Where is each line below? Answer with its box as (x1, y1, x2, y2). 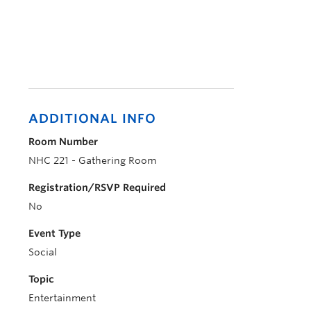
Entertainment (28, 292, 96, 303)
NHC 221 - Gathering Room (28, 155, 156, 166)
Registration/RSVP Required (28, 182, 166, 193)
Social (28, 246, 57, 258)
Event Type (28, 228, 81, 239)
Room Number (28, 136, 98, 147)
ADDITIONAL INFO (28, 111, 156, 126)
